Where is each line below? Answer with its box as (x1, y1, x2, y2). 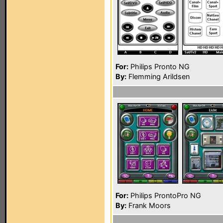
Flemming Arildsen (126, 72, 190, 81)
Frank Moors (126, 201, 171, 210)
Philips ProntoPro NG (128, 191, 201, 200)
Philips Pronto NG (128, 62, 190, 71)
